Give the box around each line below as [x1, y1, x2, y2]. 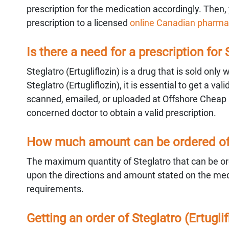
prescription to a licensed [27, 17, 130, 28]
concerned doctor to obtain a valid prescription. [27, 107, 216, 118]
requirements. [27, 183, 84, 194]
